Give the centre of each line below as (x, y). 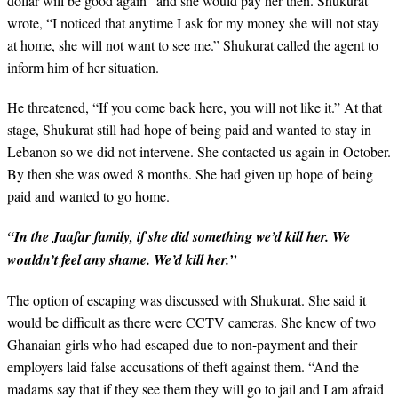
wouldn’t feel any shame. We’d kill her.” (122, 259)
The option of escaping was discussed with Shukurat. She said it (187, 299)
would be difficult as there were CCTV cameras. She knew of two (191, 322)
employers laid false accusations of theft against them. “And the (183, 366)
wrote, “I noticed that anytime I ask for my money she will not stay (193, 22)
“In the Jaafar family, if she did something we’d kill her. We (179, 236)
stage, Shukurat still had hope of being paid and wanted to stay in (189, 129)
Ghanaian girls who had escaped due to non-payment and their (182, 344)
